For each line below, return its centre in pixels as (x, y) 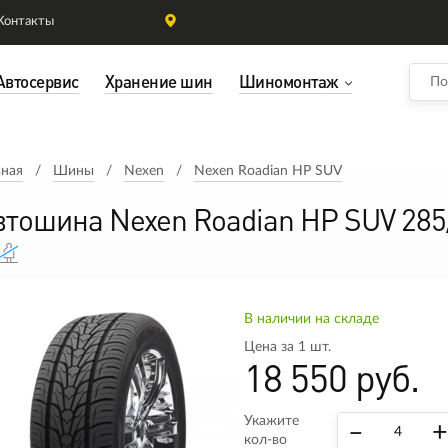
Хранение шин (158, 81)
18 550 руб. (331, 378)
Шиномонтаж (288, 81)
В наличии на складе (311, 319)
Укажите (271, 421)
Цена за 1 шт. (287, 347)
